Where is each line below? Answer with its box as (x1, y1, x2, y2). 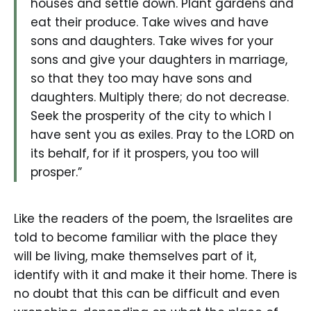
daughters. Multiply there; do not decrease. (31, 88, 289, 106)
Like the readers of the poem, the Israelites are (14, 210, 293, 228)
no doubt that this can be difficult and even (14, 285, 280, 303)
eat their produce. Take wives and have (31, 13, 269, 31)
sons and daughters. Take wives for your (31, 32, 274, 49)
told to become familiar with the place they (14, 229, 278, 246)
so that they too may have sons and (31, 69, 252, 87)
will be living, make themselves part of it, (14, 248, 256, 265)
